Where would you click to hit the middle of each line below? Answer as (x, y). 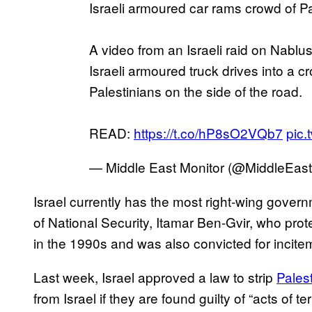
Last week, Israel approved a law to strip (155, 276)
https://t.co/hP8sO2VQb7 (208, 132)
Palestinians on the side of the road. (196, 91)
